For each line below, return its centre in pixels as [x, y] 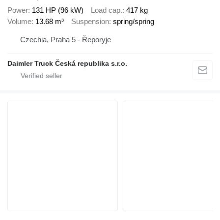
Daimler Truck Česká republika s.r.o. [67, 64]
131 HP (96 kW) [58, 10]
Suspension [90, 21]
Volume [19, 21]
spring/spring [134, 21]
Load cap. [107, 10]
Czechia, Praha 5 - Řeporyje [66, 40]
